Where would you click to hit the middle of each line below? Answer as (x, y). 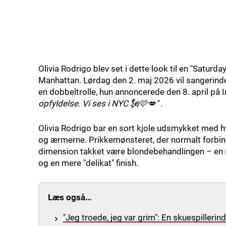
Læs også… (70, 197)
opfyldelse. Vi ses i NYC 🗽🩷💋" (98, 104)
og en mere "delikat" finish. (88, 163)
